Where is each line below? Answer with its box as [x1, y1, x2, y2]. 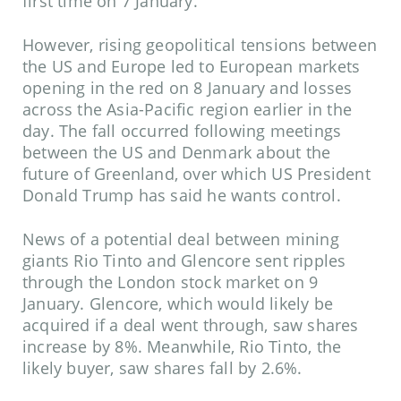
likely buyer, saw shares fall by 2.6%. [22, 357, 307, 380]
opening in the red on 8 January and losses [22, 77, 353, 99]
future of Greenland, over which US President [22, 163, 371, 185]
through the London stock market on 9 [22, 271, 319, 294]
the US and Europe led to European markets [22, 55, 361, 78]
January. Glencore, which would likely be [22, 293, 334, 315]
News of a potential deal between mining [22, 228, 339, 251]
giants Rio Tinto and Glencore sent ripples [22, 250, 346, 272]
